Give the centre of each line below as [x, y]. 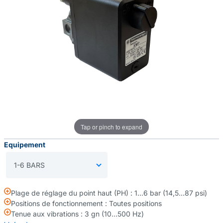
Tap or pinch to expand [111, 126]
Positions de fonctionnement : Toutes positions [86, 203]
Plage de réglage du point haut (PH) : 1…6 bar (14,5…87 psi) [109, 193]
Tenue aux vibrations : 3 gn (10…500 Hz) [77, 214]
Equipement [25, 145]
